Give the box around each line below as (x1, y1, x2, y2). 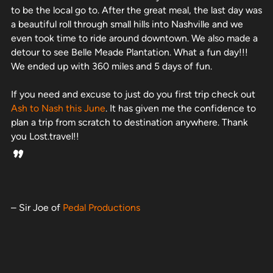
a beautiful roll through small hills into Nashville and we (11, 18, 243, 30)
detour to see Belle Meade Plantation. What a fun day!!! (11, 46, 248, 58)
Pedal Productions (63, 201, 140, 213)
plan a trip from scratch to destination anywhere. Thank (11, 116, 248, 128)
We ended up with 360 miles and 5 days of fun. (11, 60, 212, 72)
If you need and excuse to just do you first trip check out (11, 88, 255, 100)
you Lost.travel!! (11, 130, 79, 142)
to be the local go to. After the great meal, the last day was (11, 4, 262, 16)
